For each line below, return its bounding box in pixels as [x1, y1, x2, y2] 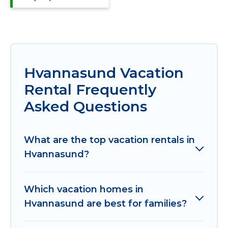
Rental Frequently [24, 80, 156, 98]
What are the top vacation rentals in [24, 134, 195, 146]
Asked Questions [24, 97, 147, 115]
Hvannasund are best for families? [24, 197, 187, 209]
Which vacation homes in [24, 183, 144, 195]
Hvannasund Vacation [24, 64, 184, 81]
